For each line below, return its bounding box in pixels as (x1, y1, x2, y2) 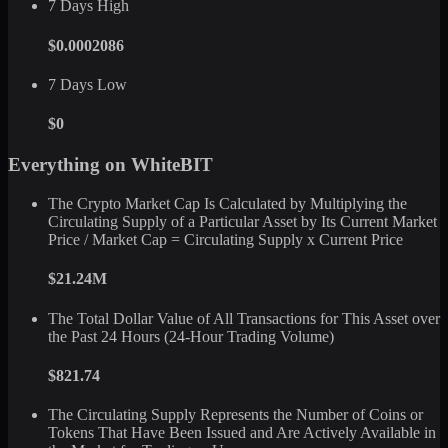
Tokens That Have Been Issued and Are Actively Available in (48, 424, 436, 442)
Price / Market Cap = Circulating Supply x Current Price (48, 231, 403, 249)
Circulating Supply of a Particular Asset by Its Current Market (48, 213, 437, 231)
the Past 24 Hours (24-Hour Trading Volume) (48, 327, 334, 345)
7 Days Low (48, 75, 127, 93)
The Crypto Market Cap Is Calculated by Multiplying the (48, 195, 407, 213)
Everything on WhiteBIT (8, 154, 213, 176)
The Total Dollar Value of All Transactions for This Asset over (48, 309, 440, 327)
